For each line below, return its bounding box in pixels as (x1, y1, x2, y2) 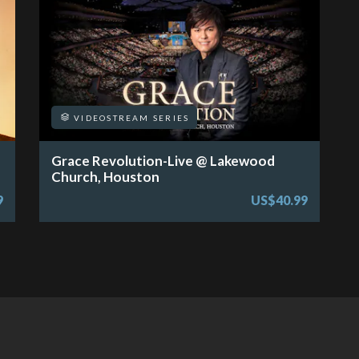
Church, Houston (51, 167, 159, 185)
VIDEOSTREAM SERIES (71, 112, 190, 123)
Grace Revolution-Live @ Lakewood (51, 151, 275, 169)
